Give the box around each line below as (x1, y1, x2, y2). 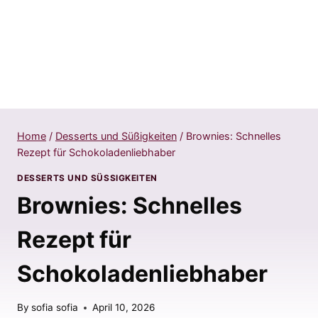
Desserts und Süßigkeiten (55, 130, 177, 143)
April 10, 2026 (92, 302, 155, 314)
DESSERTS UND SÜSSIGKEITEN (17, 172, 151, 183)
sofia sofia (31, 302, 79, 314)
